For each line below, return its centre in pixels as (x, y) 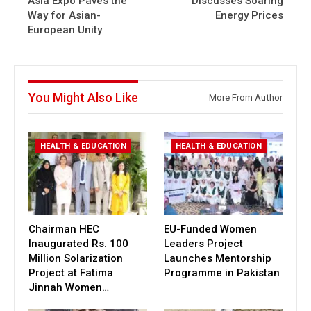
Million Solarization (76, 259)
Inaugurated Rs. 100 (78, 244)
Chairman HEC (64, 229)
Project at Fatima (71, 273)
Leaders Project (203, 244)
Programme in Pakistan (222, 273)
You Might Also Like (83, 98)
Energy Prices (249, 15)
